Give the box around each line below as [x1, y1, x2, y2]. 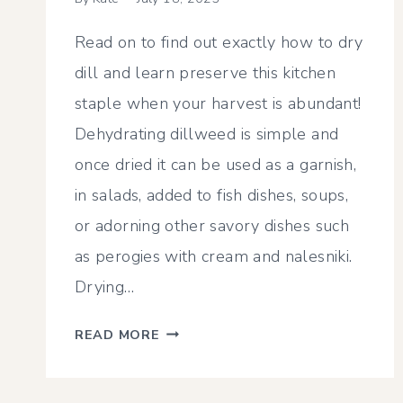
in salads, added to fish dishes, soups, [75, 184, 349, 206]
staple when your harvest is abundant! [75, 92, 362, 114]
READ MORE [75, 325, 160, 344]
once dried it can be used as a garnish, [75, 153, 357, 175]
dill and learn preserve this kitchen [75, 61, 336, 84]
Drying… [75, 275, 135, 298]
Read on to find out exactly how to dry [75, 31, 363, 53]
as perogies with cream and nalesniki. [75, 245, 353, 267]
